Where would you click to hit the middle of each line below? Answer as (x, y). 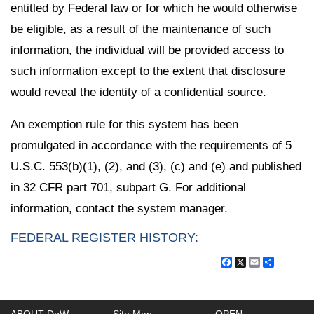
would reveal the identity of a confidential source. (138, 92)
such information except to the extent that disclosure (148, 71)
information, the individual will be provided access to (147, 50)
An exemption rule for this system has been (124, 125)
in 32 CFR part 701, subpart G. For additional (128, 188)
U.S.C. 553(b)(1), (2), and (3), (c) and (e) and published (156, 167)
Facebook (258, 261)
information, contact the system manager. (119, 209)
